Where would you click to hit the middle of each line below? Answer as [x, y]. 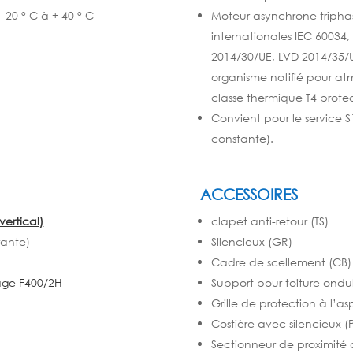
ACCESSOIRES [249, 194]
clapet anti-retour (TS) [269, 221]
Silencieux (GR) [251, 241]
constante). [242, 138]
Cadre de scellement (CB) [281, 262]
